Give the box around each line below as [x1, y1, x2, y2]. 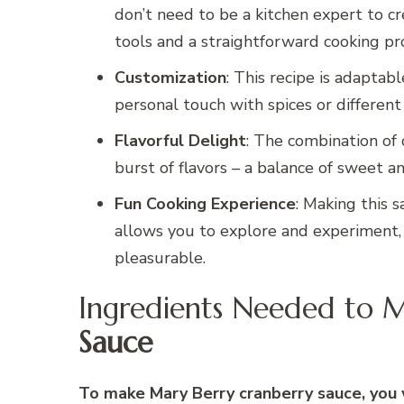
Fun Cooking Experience [115, 193, 296, 216]
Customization [115, 67, 226, 89]
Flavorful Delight [115, 130, 246, 152]
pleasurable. [115, 247, 206, 270]
